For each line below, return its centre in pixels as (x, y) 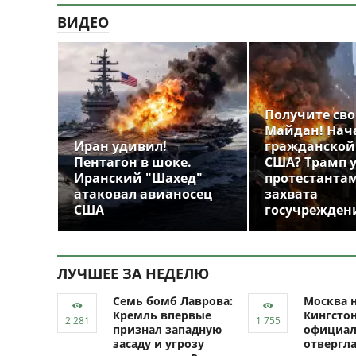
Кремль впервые (162, 315)
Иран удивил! (120, 146)
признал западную (167, 329)
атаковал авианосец (143, 194)
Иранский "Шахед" (138, 178)
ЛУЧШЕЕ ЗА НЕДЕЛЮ (133, 273)
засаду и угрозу (159, 344)
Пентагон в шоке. (133, 162)
